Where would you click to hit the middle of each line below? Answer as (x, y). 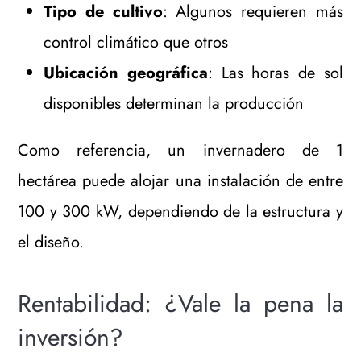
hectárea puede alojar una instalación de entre (180, 181)
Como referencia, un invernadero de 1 (180, 151)
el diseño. (51, 243)
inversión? (71, 338)
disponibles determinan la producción (174, 104)
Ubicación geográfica (126, 73)
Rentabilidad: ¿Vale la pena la (180, 304)
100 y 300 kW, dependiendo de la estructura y (180, 212)
